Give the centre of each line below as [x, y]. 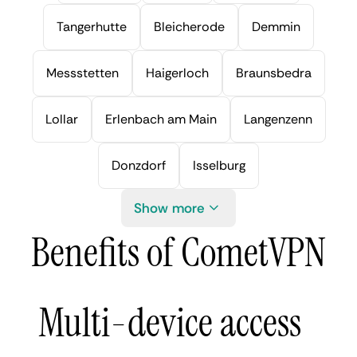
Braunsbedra [273, 73]
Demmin [276, 26]
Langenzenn [278, 119]
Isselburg [219, 165]
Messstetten [82, 73]
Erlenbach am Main [161, 119]
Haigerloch [177, 73]
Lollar [61, 119]
